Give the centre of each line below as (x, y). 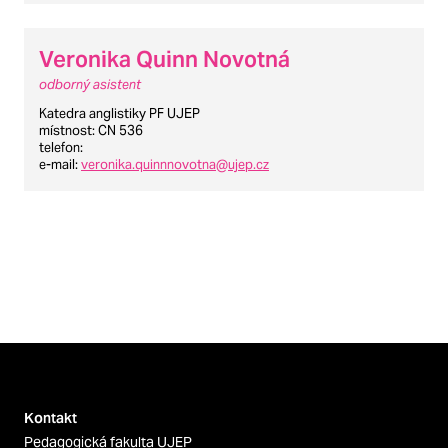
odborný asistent (90, 85)
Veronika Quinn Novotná (164, 59)
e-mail (57, 165)
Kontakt (50, 417)
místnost (65, 131)
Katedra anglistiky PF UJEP (119, 114)
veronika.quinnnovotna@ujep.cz (175, 165)
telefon (59, 148)
